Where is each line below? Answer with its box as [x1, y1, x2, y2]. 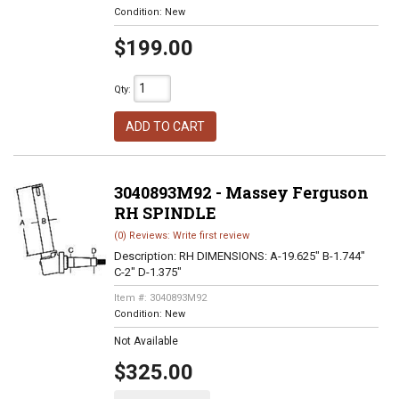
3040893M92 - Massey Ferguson [113, 182, 369, 203]
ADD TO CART [125, 119, 205, 134]
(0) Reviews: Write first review [113, 230, 249, 241]
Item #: [113, 292, 150, 304]
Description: [113, 249, 179, 263]
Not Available [113, 335, 178, 347]
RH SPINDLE [113, 202, 216, 224]
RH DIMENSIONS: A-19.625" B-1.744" [178, 249, 365, 263]
